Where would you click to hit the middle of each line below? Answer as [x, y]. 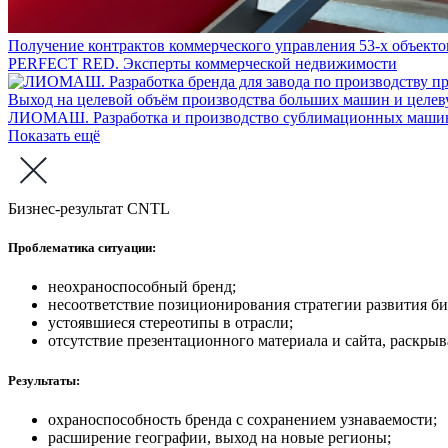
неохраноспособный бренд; [142, 287]
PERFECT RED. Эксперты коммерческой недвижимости [202, 64]
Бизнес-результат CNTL [89, 209]
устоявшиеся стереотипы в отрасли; [170, 323]
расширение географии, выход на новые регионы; [219, 437]
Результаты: [44, 380]
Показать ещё [54, 136]
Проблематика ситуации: [82, 248]
